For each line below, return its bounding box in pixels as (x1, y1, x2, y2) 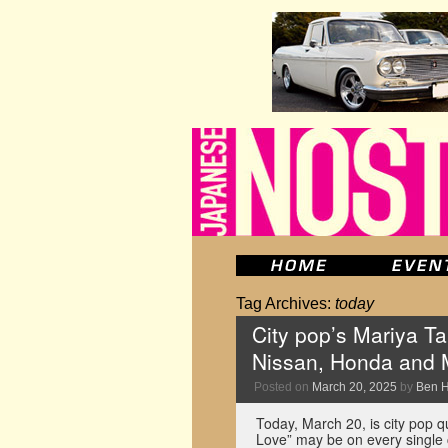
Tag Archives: (236, 295, 335, 312)
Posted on (254, 380, 309, 394)
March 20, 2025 (312, 380, 397, 394)
